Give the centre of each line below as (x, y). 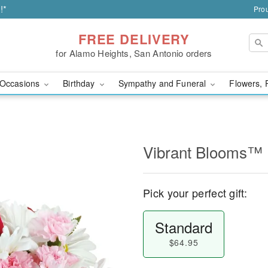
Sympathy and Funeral (163, 83)
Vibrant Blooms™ (203, 152)
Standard (183, 227)
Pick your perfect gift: (195, 193)
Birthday (80, 83)
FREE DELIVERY (134, 39)
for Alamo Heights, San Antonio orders (134, 53)
